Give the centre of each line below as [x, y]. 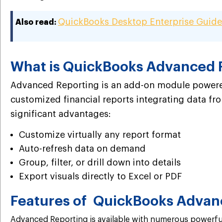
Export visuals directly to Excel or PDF [100, 176]
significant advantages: [61, 114]
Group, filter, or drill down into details [100, 162]
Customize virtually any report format [100, 135]
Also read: [37, 22]
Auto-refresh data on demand [82, 148]
